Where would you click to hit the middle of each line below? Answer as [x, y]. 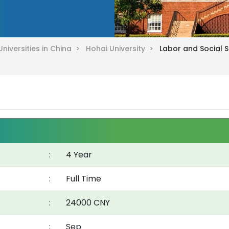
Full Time [84, 178]
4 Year [79, 154]
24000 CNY [88, 202]
